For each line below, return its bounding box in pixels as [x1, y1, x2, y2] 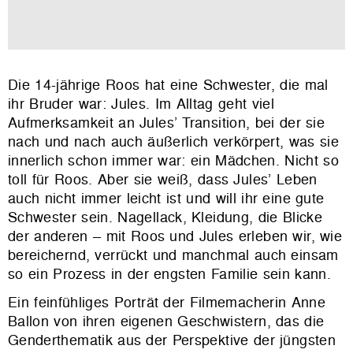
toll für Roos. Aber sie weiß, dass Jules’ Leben [8, 169, 318, 190]
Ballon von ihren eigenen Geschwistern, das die [8, 311, 325, 332]
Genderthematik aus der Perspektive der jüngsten [8, 330, 336, 351]
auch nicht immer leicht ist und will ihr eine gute [8, 188, 325, 209]
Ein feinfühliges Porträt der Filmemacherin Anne [8, 292, 325, 313]
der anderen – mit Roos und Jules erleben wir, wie [8, 226, 343, 247]
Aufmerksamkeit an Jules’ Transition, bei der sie [8, 113, 325, 133]
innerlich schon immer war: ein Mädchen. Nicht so [8, 150, 340, 171]
